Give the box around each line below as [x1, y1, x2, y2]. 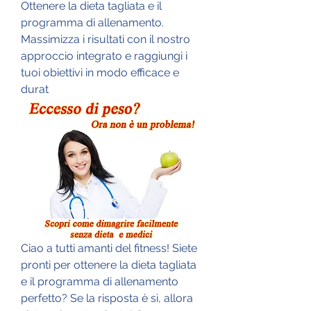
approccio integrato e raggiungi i [21, 49, 187, 62]
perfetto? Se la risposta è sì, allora [21, 291, 193, 305]
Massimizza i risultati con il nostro [21, 32, 190, 46]
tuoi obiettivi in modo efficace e [21, 65, 179, 79]
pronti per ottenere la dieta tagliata [21, 258, 196, 271]
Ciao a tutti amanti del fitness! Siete [21, 241, 197, 255]
